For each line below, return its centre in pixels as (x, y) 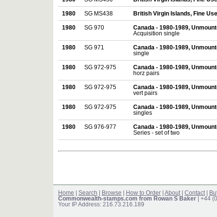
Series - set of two (156, 133)
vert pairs (145, 93)
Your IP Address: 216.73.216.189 (101, 205)
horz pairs (146, 73)
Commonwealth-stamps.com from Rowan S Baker (127, 199)
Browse (112, 193)
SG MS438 (99, 14)
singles (143, 113)
